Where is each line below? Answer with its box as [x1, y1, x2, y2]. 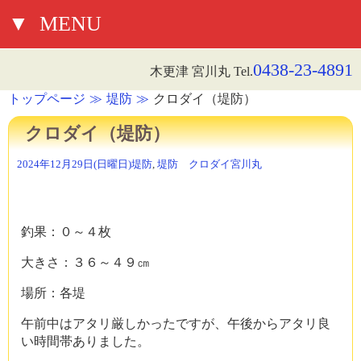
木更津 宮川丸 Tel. [150, 64, 253, 78]
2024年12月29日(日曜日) [17, 159, 131, 170]
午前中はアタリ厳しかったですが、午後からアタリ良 [21, 317, 330, 330]
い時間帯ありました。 [21, 334, 150, 348]
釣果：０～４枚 [21, 225, 111, 239]
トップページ [8, 92, 85, 106]
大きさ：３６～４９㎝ [21, 255, 150, 269]
